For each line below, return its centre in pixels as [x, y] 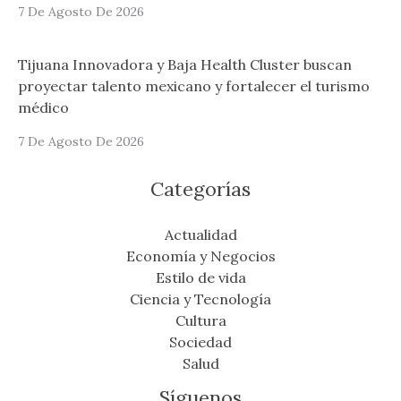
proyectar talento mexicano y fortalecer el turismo [194, 86]
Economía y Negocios [200, 256]
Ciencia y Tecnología [200, 299]
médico [43, 108]
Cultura [200, 321]
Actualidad [200, 235]
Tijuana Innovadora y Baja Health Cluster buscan [185, 65]
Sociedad [200, 342]
